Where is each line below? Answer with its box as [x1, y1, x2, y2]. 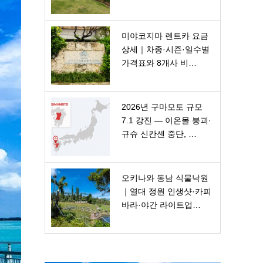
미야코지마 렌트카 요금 [122, 31, 208, 41]
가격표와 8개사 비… [122, 58, 197, 68]
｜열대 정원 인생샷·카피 [122, 187, 211, 196]
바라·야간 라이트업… [122, 200, 201, 210]
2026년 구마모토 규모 [122, 102, 203, 112]
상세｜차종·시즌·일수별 [122, 45, 210, 54]
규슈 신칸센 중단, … [122, 129, 197, 139]
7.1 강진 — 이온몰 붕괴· [122, 116, 211, 125]
